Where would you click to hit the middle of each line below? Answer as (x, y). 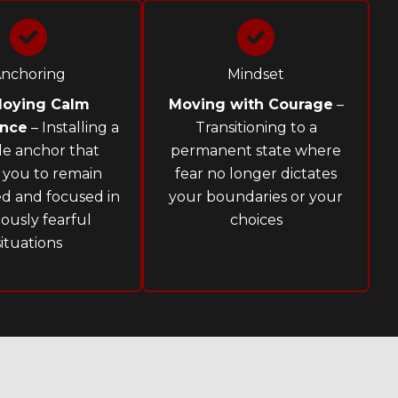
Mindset (256, 75)
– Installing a (73, 128)
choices (256, 220)
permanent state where (256, 151)
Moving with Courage (251, 105)
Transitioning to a (256, 128)
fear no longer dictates (256, 174)
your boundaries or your (256, 197)
